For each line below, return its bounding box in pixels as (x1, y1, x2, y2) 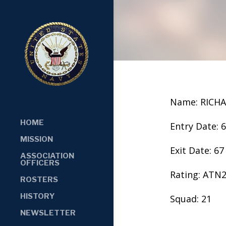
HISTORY (20, 191, 55, 201)
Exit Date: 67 (169, 144, 224, 156)
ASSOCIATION (20, 151, 74, 160)
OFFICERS (20, 158, 60, 167)
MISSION (20, 134, 53, 144)
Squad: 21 (169, 192, 211, 205)
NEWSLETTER (20, 208, 76, 217)
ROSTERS (20, 175, 58, 184)
